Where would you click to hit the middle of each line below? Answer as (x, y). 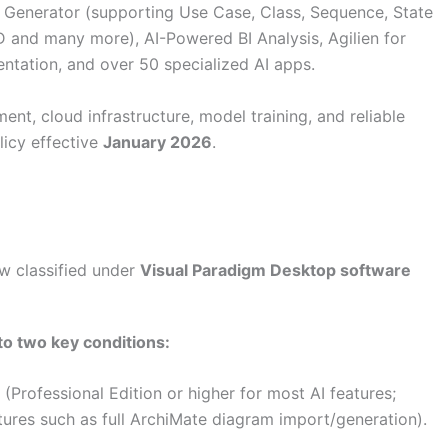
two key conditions (91, 341)
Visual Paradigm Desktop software (275, 269)
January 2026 (157, 141)
